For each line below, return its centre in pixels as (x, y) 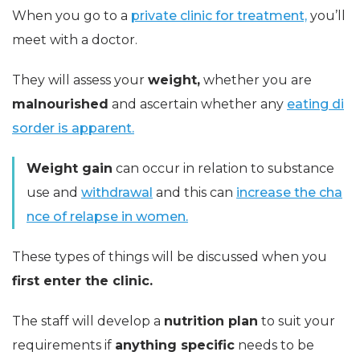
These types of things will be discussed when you (170, 257)
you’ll (326, 16)
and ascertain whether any (198, 104)
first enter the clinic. (82, 281)
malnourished (60, 104)
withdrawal (117, 193)
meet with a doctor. (75, 40)
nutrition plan (211, 321)
